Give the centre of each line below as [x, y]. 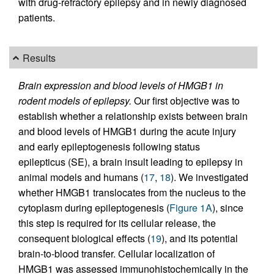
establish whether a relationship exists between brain [133, 116]
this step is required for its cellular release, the [117, 223]
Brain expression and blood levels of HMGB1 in [121, 86]
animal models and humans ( [81, 177]
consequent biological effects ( [84, 239]
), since [228, 208]
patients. [37, 18]
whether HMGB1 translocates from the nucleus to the [132, 193]
